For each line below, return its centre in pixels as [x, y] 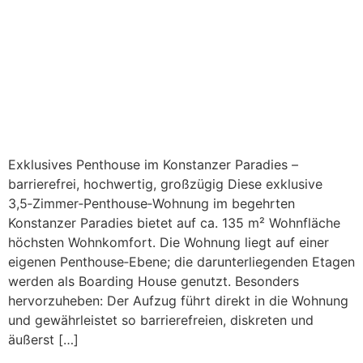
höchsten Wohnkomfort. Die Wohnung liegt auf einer [169, 242]
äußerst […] [43, 340]
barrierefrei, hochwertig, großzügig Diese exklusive [165, 184]
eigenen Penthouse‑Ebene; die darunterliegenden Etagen [181, 262]
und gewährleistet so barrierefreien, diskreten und [161, 320]
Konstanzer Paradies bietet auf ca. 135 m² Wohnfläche [174, 223]
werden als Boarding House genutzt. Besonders [154, 281]
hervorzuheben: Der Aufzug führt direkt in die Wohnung [178, 301]
